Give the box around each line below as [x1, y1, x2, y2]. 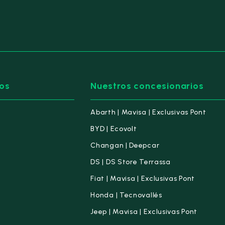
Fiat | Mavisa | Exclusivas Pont [90, 174, 195, 183]
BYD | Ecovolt [90, 125, 137, 133]
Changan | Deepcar [90, 141, 160, 150]
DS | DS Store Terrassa [90, 158, 171, 166]
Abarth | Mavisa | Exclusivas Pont [90, 108, 206, 117]
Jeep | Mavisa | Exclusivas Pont [90, 207, 198, 216]
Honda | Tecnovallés [90, 191, 162, 199]
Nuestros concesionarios [90, 80, 204, 91]
